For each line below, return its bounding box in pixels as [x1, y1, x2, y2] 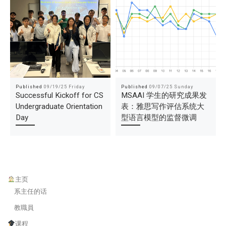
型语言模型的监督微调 [121, 112, 197, 122]
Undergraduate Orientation [15, 101, 102, 111]
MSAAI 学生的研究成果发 [121, 90, 207, 100]
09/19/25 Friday [43, 83, 85, 89]
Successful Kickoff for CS [15, 90, 103, 100]
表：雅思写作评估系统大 [121, 101, 204, 111]
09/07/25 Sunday [149, 83, 193, 89]
